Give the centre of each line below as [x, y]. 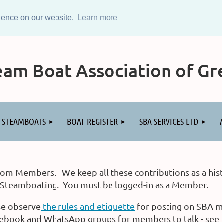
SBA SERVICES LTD [169, 121]
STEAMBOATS [24, 121]
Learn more [97, 17]
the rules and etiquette [88, 206]
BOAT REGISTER [92, 121]
